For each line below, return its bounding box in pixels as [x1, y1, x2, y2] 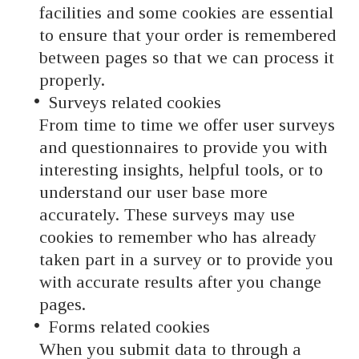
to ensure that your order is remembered [38, 25, 336, 46]
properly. [38, 70, 105, 91]
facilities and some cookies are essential [38, 2, 333, 23]
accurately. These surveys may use [38, 204, 295, 225]
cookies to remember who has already [38, 227, 317, 248]
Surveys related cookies [44, 92, 222, 113]
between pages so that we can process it [38, 47, 334, 68]
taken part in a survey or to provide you [38, 249, 333, 270]
